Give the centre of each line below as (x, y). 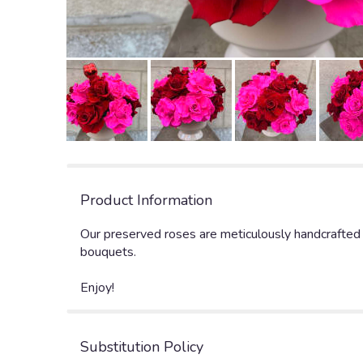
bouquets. (108, 252)
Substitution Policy (142, 347)
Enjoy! (97, 288)
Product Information (146, 201)
